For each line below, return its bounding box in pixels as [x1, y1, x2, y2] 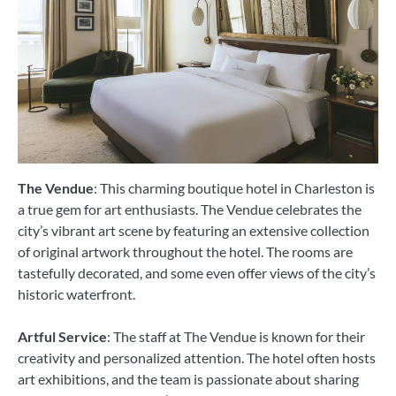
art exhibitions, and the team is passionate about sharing [18, 369, 359, 387]
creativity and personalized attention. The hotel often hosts [18, 348, 376, 366]
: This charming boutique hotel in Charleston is [94, 179, 375, 196]
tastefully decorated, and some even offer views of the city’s [18, 263, 376, 281]
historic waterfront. [18, 285, 135, 302]
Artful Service [18, 327, 107, 345]
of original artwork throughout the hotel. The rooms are [18, 242, 353, 260]
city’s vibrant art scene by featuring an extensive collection [18, 221, 369, 239]
